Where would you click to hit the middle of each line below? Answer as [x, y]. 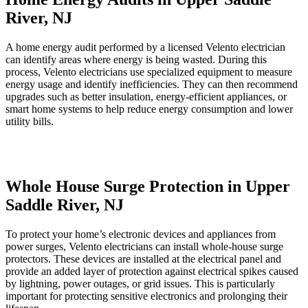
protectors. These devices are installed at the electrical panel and [143, 258]
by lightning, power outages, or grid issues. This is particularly [140, 283]
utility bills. [30, 121]
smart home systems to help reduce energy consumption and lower [149, 109]
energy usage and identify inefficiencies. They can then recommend [152, 84]
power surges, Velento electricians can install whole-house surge [144, 246]
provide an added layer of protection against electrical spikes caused [152, 271]
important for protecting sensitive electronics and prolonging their [146, 296]
